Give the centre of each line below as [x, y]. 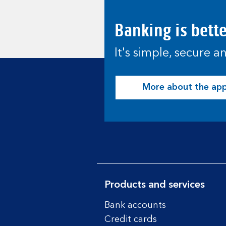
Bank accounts [135, 205]
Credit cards [131, 219]
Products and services [155, 185]
